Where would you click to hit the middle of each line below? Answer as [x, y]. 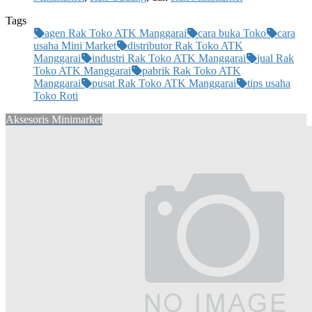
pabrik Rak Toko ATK [192, 70]
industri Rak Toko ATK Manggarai [169, 58]
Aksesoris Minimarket [54, 119]
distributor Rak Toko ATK [185, 45]
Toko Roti [56, 95]
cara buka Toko [232, 33]
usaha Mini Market [75, 45]
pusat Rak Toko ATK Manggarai [164, 83]
